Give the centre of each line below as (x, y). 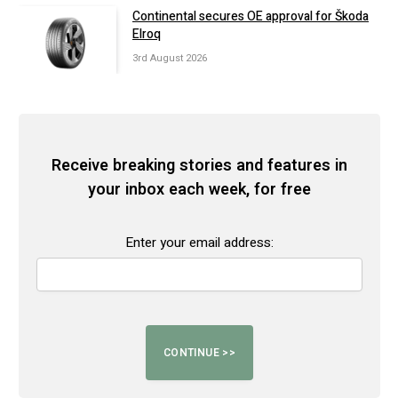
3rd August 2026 (170, 59)
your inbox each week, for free (199, 189)
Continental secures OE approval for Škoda (251, 17)
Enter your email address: (199, 243)
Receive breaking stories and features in (199, 165)
